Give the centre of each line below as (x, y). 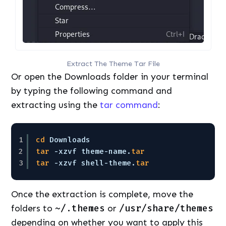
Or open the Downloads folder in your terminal (110, 77)
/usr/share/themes (166, 209)
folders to (33, 209)
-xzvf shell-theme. (95, 163)
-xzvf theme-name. (93, 151)
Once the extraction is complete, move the (102, 194)
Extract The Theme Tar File (113, 64)
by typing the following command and (92, 91)
